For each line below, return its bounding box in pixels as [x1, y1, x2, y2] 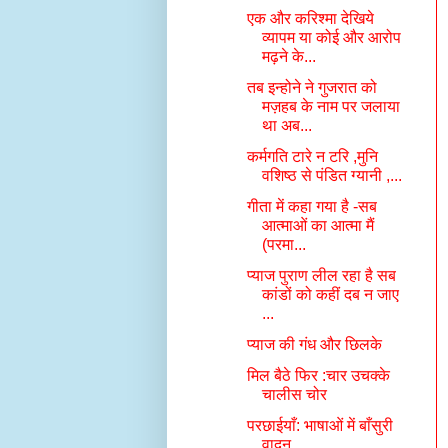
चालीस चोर [261, 386, 327, 403]
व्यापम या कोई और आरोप [261, 29, 401, 46]
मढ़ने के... [261, 48, 316, 65]
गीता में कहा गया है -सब [246, 198, 377, 215]
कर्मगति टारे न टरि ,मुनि [246, 148, 378, 165]
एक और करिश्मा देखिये [246, 10, 374, 27]
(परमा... [261, 236, 306, 253]
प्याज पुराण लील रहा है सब [246, 267, 396, 284]
